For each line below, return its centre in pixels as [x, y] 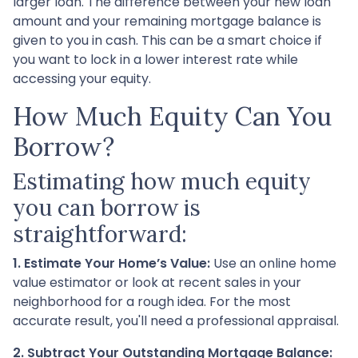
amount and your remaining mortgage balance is [167, 21]
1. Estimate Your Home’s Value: [111, 263]
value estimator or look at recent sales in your [157, 282]
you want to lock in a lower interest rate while [155, 59]
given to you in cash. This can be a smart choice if [167, 40]
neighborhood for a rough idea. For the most [152, 301]
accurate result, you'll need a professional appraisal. [176, 320]
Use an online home [273, 263]
